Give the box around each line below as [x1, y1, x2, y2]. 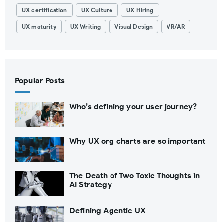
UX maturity [22, 23, 56, 30]
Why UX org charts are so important [69, 136, 206, 146]
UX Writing [70, 23, 101, 30]
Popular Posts [15, 76, 65, 85]
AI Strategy [69, 179, 112, 189]
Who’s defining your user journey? [69, 101, 197, 111]
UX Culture [81, 6, 113, 14]
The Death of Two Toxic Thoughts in [69, 170, 200, 180]
